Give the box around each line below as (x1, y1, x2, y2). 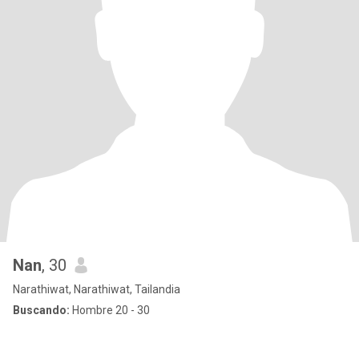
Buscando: (13, 304, 70, 317)
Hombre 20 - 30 (70, 304, 150, 317)
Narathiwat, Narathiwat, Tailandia (13, 283, 180, 296)
